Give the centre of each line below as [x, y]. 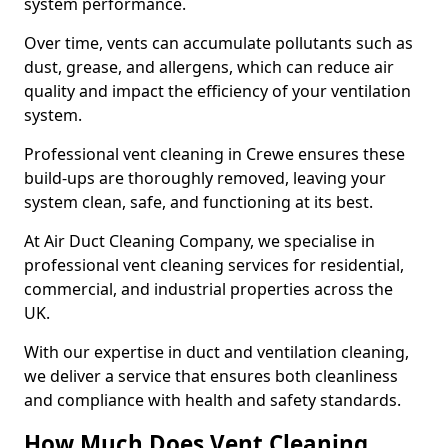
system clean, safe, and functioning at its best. [198, 202]
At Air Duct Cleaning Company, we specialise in [199, 241]
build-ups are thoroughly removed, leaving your [205, 178]
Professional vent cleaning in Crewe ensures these [214, 154]
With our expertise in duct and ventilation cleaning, [216, 352]
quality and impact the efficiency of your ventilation [217, 91]
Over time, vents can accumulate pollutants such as [218, 43]
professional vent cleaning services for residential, [214, 265]
